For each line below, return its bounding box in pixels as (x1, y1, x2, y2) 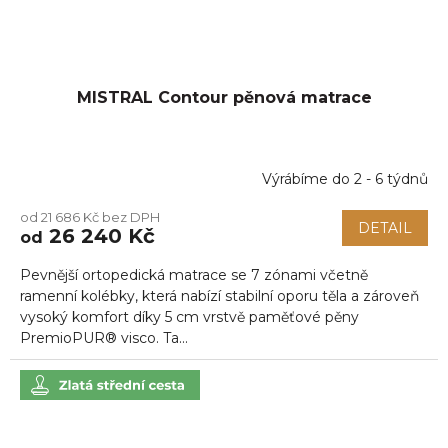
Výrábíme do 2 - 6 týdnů (262, 170, 428, 189)
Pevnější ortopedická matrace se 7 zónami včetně (20, 265, 368, 284)
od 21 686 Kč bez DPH (20, 208, 160, 225)
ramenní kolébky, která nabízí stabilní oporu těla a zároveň (20, 286, 419, 305)
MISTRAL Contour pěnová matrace (76, 87, 372, 107)
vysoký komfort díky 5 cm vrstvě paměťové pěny (20, 307, 359, 326)
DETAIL (358, 218, 412, 237)
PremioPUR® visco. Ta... (20, 328, 188, 347)
